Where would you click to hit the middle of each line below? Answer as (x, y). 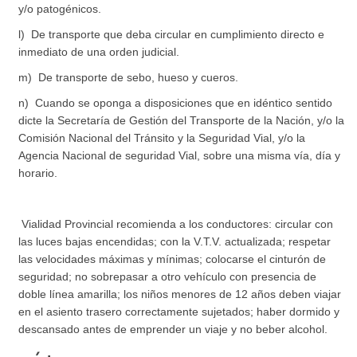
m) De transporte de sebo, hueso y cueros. (129, 77)
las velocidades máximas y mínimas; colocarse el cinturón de (173, 259)
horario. (38, 173)
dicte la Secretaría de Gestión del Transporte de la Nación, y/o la (182, 120)
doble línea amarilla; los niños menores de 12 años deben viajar (180, 294)
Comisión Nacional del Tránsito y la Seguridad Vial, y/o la (162, 137)
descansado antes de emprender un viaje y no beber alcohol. (173, 329)
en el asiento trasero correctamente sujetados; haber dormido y (179, 311)
